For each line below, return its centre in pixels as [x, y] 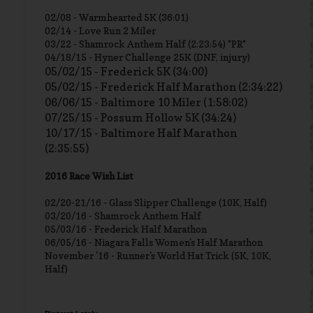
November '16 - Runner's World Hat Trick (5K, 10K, [158, 255]
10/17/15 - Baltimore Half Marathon [141, 133]
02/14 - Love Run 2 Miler [100, 30]
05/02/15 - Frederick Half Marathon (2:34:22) [163, 87]
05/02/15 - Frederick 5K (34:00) [126, 71]
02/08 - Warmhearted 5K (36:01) [117, 17]
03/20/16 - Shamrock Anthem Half [123, 216]
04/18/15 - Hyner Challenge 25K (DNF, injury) [147, 57]
